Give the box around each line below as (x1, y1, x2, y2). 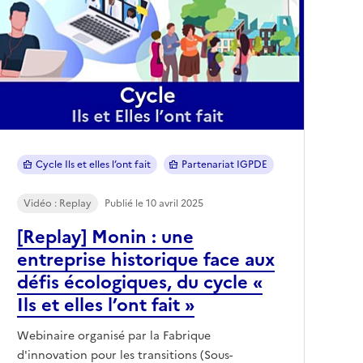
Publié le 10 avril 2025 (105, 195, 203, 211)
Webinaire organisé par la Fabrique (17, 327, 211, 344)
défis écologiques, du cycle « (17, 268, 263, 296)
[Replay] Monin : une (17, 223, 194, 250)
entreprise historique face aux (17, 246, 275, 273)
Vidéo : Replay (23, 195, 92, 211)
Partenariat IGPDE (181, 156, 267, 172)
